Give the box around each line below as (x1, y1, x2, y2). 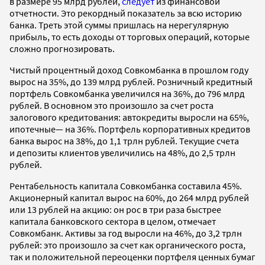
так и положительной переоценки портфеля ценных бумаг (9, 250, 256, 263)
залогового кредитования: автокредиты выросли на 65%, (9, 111, 249, 123)
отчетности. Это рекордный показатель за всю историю (9, 7, 242, 19)
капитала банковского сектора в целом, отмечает (9, 215, 216, 227)
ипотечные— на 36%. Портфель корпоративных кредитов (9, 122, 250, 135)
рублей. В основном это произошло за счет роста (9, 99, 214, 111)
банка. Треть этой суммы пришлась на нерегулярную (9, 18, 229, 31)
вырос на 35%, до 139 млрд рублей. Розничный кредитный (9, 75, 253, 88)
